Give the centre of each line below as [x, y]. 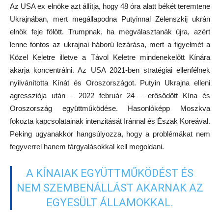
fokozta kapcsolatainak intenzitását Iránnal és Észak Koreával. [110, 121]
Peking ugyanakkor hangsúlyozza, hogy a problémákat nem [110, 134]
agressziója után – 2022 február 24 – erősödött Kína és [110, 96]
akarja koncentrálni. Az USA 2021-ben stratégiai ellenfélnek [110, 70]
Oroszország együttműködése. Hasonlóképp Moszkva [110, 109]
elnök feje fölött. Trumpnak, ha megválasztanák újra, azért [110, 32]
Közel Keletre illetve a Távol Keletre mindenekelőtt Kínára [110, 57]
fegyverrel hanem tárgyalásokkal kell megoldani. [87, 147]
